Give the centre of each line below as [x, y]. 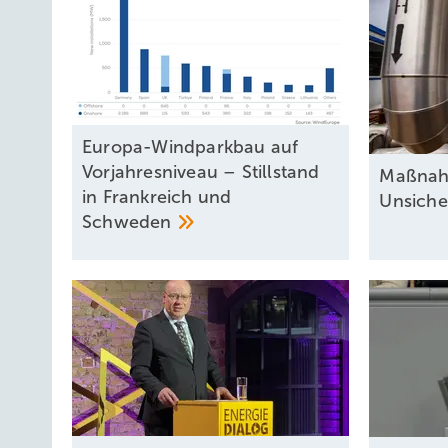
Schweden [129, 222]
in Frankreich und [157, 197]
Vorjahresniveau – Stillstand [201, 172]
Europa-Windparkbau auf [190, 147]
